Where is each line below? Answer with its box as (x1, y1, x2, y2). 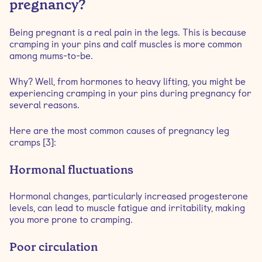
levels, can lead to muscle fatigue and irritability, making (9, 202, 245, 213)
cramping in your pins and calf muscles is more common (9, 39, 242, 50)
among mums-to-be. (9, 50, 93, 61)
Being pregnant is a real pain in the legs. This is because (9, 27, 246, 38)
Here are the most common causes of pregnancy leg (9, 125, 229, 136)
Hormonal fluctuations (9, 162, 133, 177)
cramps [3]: (9, 137, 56, 148)
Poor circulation (9, 239, 98, 254)
